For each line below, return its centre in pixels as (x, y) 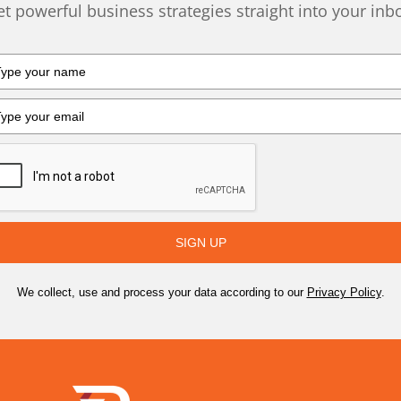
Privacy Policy (344, 292)
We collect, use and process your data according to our (162, 292)
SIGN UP (200, 242)
